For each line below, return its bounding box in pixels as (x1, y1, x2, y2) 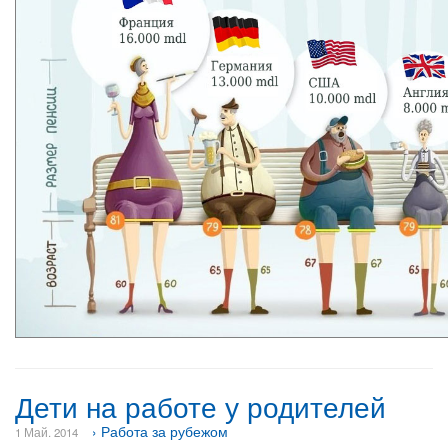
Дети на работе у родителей (15, 386, 386, 426)
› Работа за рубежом (92, 421, 228, 441)
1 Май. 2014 (15, 424, 78, 440)
